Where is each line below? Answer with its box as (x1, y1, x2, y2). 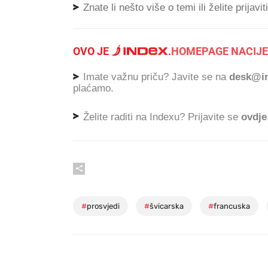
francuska (214, 202, 250, 211)
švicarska (150, 202, 184, 211)
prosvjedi (87, 202, 120, 211)
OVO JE (73, 45, 111, 58)
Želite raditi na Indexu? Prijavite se (80, 111, 241, 123)
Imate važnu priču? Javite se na (80, 71, 229, 83)
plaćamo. (73, 82, 114, 94)
